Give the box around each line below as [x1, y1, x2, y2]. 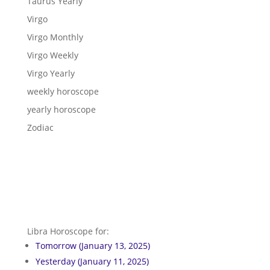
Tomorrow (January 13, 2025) [35, 240, 150, 252]
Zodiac [27, 121, 54, 133]
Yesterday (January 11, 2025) [35, 256, 149, 268]
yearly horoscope [27, 103, 96, 115]
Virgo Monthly [27, 31, 83, 43]
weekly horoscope [27, 85, 99, 97]
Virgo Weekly [27, 49, 78, 61]
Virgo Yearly [27, 67, 75, 79]
